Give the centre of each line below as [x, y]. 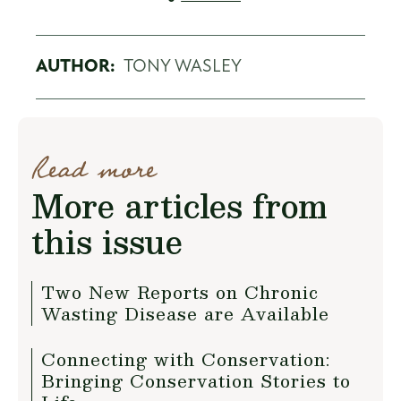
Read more [94, 169]
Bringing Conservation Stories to [196, 380]
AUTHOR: [75, 67]
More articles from [179, 205]
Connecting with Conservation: [186, 358]
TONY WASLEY [183, 67]
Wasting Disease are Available [185, 313]
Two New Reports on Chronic [180, 291]
